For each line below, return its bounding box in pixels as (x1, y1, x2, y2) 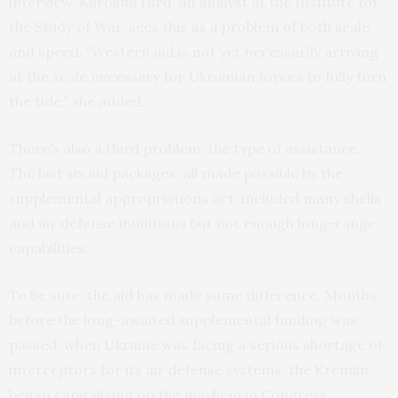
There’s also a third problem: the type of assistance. (9, 139, 361, 158)
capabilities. (9, 239, 89, 258)
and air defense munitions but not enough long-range (9, 214, 376, 233)
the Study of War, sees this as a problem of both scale (9, 18, 370, 36)
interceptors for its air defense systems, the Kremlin (9, 361, 369, 379)
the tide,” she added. (9, 92, 145, 111)
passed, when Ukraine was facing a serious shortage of (9, 336, 383, 354)
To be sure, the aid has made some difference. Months (9, 286, 377, 305)
